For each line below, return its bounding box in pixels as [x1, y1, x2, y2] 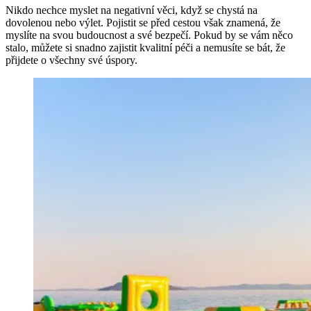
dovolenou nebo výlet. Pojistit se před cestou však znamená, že [6, 17, 280, 29]
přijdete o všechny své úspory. [6, 54, 137, 67]
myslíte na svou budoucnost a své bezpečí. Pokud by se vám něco [6, 29, 293, 42]
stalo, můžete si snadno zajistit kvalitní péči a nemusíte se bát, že [6, 42, 285, 54]
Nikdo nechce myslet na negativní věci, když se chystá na [6, 4, 258, 17]
